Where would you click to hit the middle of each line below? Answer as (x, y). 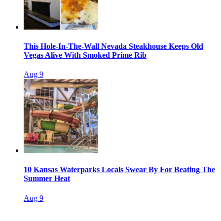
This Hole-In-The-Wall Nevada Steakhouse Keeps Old (113, 46)
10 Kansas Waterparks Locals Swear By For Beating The (119, 170)
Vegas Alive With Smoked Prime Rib (85, 55)
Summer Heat (47, 179)
